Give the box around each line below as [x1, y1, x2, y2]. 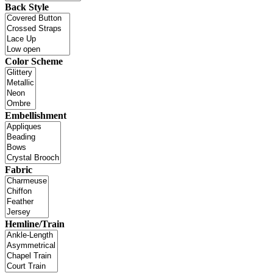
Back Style [5, 2, 49, 13]
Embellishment [5, 110, 66, 121]
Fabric [5, 165, 32, 175]
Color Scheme [5, 56, 63, 67]
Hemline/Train [5, 219, 65, 230]
